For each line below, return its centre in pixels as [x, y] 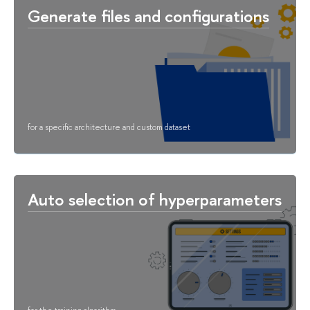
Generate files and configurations [148, 16]
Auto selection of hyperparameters [155, 199]
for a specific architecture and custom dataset [109, 127]
